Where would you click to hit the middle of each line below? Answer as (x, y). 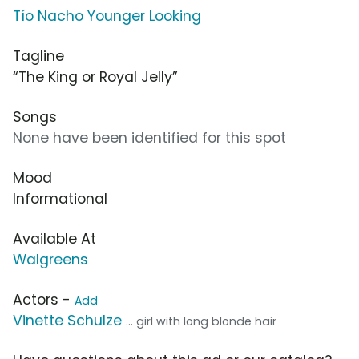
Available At (54, 238)
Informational (60, 198)
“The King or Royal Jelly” (95, 77)
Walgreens (50, 259)
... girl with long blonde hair (201, 321)
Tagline (38, 56)
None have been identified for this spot (149, 137)
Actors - (44, 299)
